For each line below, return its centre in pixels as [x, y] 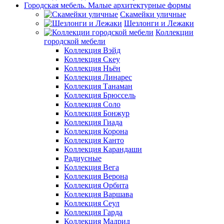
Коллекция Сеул [92, 203]
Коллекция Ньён [92, 68]
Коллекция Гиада [93, 122]
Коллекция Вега [91, 167]
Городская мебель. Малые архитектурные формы [107, 5]
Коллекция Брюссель [100, 95]
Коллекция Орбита [96, 185]
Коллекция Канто [94, 140]
